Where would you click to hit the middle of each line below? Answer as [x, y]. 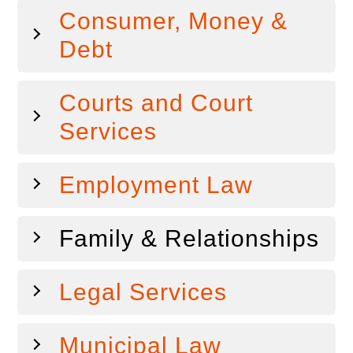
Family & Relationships [190, 238]
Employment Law [156, 185]
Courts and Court [156, 103]
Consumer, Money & [174, 21]
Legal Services [143, 292]
